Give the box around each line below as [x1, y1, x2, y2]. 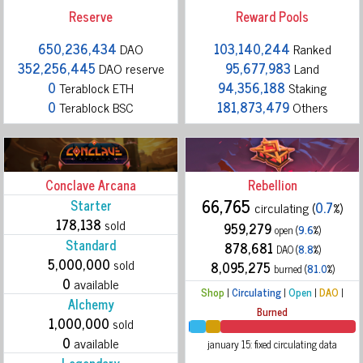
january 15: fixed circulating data [207, 335, 337, 353]
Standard [66, 234, 116, 256]
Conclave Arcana [45, 174, 136, 196]
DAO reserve [95, 57, 164, 79]
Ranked [289, 37, 331, 59]
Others [288, 96, 328, 117]
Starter [70, 194, 112, 216]
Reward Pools [236, 5, 309, 27]
